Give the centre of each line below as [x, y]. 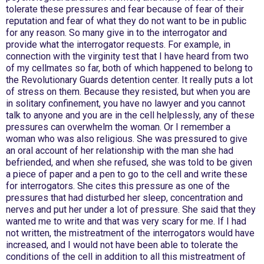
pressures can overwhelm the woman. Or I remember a [118, 127]
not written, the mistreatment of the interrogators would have [130, 233]
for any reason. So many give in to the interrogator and [116, 33]
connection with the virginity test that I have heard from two [127, 56]
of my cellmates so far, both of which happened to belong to [129, 68]
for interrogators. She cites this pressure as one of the [118, 186]
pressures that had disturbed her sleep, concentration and [124, 198]
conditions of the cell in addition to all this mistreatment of [126, 257]
